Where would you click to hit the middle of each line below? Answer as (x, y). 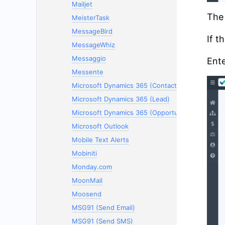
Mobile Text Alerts (100, 140)
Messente (88, 72)
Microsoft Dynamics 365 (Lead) (121, 99)
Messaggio (89, 58)
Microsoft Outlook (100, 126)
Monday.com (92, 167)
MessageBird (92, 31)
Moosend (87, 194)
